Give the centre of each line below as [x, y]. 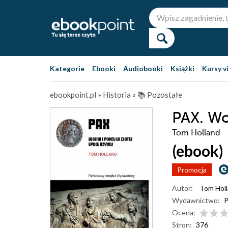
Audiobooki [143, 68]
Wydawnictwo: [196, 200]
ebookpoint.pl [73, 95]
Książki [182, 68]
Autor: [182, 188]
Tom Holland [196, 133]
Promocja [192, 170]
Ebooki [104, 68]
